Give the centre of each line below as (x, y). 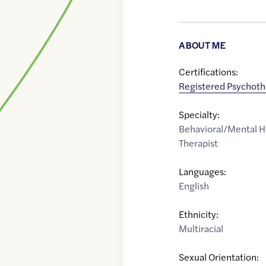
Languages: (203, 172)
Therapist (199, 143)
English (194, 186)
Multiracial (201, 229)
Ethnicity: (199, 214)
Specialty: (199, 115)
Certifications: (209, 72)
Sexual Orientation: (219, 257)
